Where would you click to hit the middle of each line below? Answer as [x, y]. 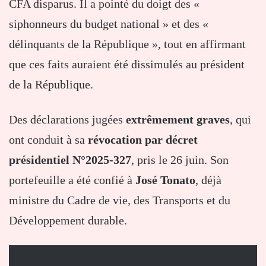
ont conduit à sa [48, 140]
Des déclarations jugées [67, 120]
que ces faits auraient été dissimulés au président [127, 64]
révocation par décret [143, 140]
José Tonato [165, 180]
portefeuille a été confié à [72, 180]
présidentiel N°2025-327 [70, 160]
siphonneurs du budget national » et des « [109, 24]
